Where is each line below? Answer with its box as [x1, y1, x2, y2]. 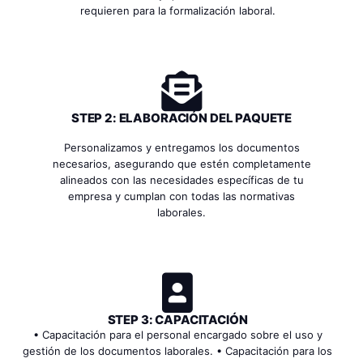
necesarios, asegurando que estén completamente [52, 157, 311, 171]
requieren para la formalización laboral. [79, 4, 275, 18]
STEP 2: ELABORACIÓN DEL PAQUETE [70, 110, 293, 126]
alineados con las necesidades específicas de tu [59, 173, 304, 187]
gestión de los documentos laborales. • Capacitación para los [23, 344, 332, 358]
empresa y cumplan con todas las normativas [68, 190, 295, 203]
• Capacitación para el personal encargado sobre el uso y [32, 328, 322, 342]
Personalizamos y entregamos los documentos [63, 141, 300, 155]
